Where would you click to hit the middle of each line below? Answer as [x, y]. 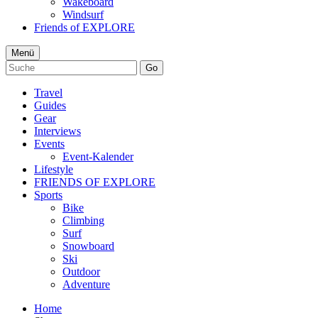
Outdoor [81, 271]
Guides [50, 105]
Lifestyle [54, 169]
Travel [48, 92]
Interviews [57, 131]
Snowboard [88, 246]
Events [49, 143]
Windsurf [83, 14]
